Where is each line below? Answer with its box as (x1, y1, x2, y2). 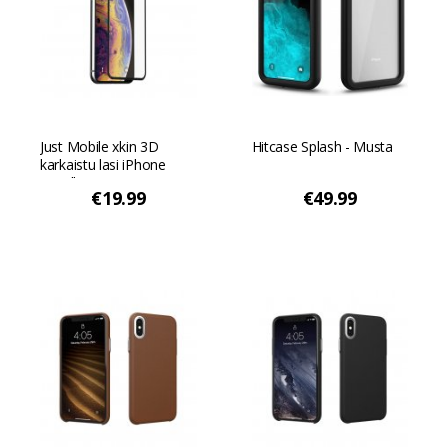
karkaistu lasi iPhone (40, 155, 166, 174)
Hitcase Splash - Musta (251, 137, 393, 156)
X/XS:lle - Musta (40, 173, 136, 192)
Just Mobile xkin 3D (40, 137, 159, 156)
